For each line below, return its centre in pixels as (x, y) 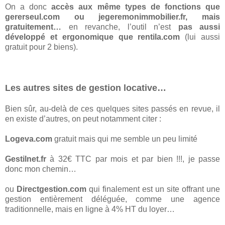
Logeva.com (29, 139)
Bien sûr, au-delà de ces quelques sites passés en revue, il (113, 109)
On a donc (28, 7)
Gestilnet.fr (26, 159)
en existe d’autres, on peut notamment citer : (83, 119)
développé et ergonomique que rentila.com (93, 37)
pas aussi (199, 27)
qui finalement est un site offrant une (153, 189)
